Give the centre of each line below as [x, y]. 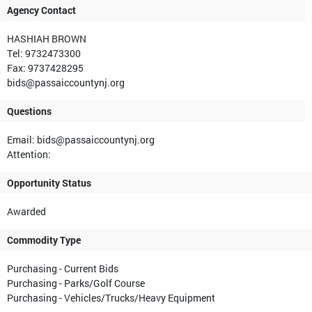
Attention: [29, 155]
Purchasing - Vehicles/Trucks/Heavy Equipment [111, 298]
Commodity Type [44, 240]
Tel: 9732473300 [44, 54]
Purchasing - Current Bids [63, 269]
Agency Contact [41, 10]
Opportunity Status [49, 183]
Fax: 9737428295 [45, 68]
